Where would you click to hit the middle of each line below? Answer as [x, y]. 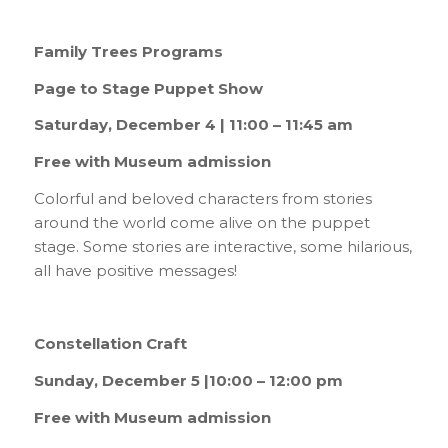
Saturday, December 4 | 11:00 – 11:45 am [193, 125]
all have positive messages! [135, 270]
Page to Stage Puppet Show [148, 88]
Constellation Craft [110, 344]
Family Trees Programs [128, 51]
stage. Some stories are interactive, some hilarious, [222, 246]
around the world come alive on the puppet [201, 222]
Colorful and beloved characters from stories [202, 198]
